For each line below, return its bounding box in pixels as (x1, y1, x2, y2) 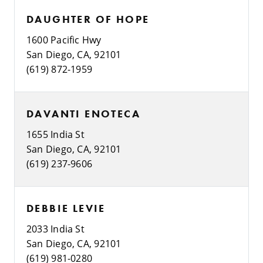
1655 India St (26, 127, 85, 140)
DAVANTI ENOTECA (26, 106, 140, 120)
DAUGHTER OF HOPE (26, 12, 150, 26)
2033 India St (26, 222, 85, 235)
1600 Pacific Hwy (26, 33, 102, 46)
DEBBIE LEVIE (26, 201, 106, 215)
